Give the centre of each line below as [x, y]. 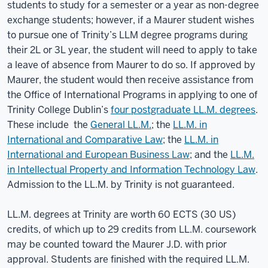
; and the [210, 154]
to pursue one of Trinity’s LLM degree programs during [127, 35]
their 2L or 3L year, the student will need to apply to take [132, 50]
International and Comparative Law [85, 139]
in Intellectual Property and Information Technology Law [131, 169]
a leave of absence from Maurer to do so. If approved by [131, 65]
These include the [49, 124]
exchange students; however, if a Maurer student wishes [131, 20]
